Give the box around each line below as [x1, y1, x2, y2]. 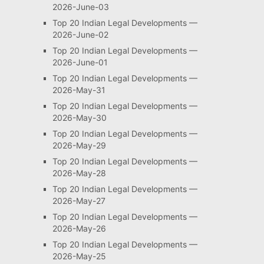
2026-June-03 [52, 2, 109, 12]
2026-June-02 [52, 29, 108, 39]
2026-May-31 [52, 85, 105, 95]
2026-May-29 [52, 140, 106, 150]
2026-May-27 [52, 196, 105, 206]
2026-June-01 [52, 57, 108, 67]
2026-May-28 [52, 168, 106, 178]
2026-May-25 [52, 251, 106, 261]
